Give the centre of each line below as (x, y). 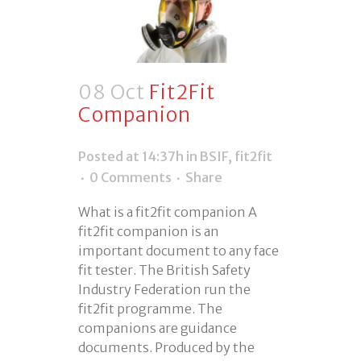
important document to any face (178, 250)
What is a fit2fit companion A (168, 212)
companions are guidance (158, 328)
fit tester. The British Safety (164, 270)
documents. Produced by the (166, 347)
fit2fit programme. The (150, 308)
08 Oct (112, 92)
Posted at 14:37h (131, 156)
